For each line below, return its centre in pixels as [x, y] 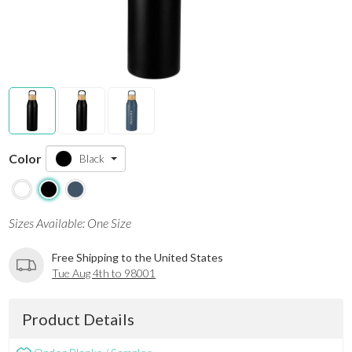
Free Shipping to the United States [138, 257]
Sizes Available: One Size [70, 223]
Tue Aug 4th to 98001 [104, 273]
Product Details [79, 319]
